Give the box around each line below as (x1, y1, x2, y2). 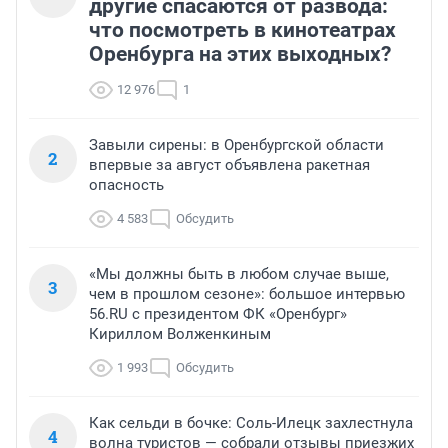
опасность (89, 176, 164, 195)
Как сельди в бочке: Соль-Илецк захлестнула (89, 414, 413, 433)
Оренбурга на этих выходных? (89, 42, 391, 67)
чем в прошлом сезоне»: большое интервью (89, 285, 405, 304)
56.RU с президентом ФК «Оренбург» (89, 305, 347, 324)
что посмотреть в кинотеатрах (89, 18, 396, 43)
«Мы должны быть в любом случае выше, (89, 265, 389, 284)
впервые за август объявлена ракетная (89, 156, 370, 175)
